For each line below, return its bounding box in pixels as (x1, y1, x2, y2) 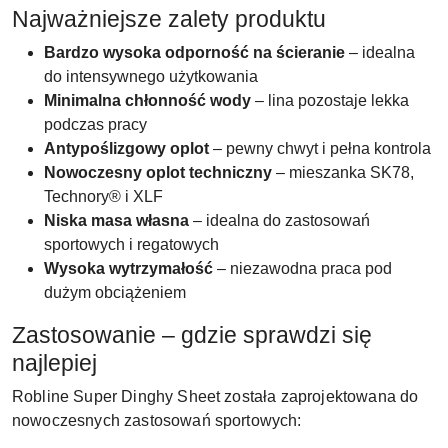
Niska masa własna (44, 211, 189, 229)
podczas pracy (44, 115, 147, 133)
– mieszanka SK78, (272, 163, 414, 181)
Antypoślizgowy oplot (44, 139, 209, 157)
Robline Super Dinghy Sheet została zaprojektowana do (12, 387, 419, 405)
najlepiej (12, 349, 97, 376)
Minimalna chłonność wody (44, 91, 251, 109)
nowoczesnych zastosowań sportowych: (12, 411, 302, 429)
